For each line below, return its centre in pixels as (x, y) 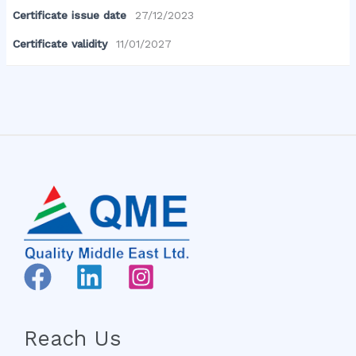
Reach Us (72, 338)
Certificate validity (60, 44)
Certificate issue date (70, 15)
